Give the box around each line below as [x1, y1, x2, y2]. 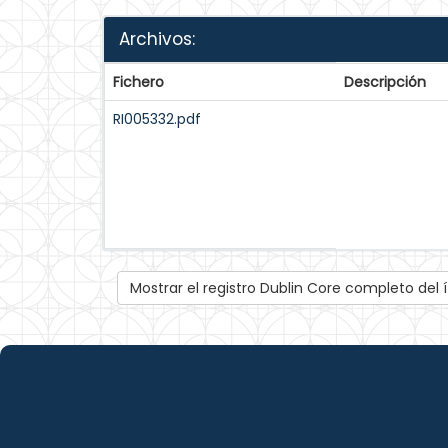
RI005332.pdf [113, 109, 201, 129]
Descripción [344, 72, 426, 92]
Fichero [113, 72, 164, 92]
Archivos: [119, 27, 195, 51]
